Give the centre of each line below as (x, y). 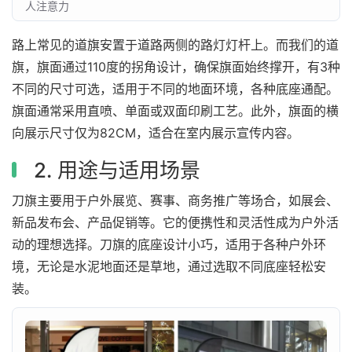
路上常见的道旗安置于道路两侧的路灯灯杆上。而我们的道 (175, 44)
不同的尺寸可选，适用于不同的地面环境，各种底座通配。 (175, 88)
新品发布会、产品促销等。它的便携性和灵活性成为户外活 (175, 222)
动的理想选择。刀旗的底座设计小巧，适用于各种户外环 (169, 244)
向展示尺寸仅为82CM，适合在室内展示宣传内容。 (156, 132)
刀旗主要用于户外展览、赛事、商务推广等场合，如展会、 (175, 200)
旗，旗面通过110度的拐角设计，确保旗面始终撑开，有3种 (176, 66)
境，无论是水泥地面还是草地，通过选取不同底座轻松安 (169, 266)
